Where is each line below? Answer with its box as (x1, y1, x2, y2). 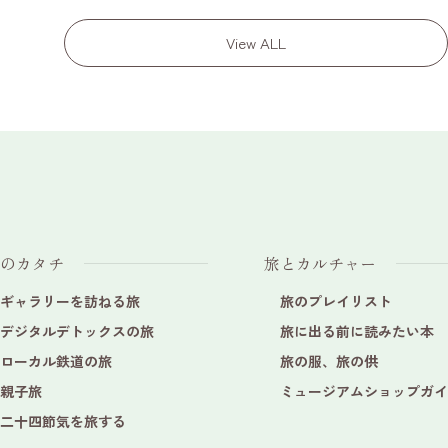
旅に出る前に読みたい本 (280, 321, 434, 341)
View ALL (226, 32, 286, 53)
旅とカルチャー (264, 251, 376, 275)
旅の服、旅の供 (280, 351, 378, 371)
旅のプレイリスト (280, 291, 392, 311)
